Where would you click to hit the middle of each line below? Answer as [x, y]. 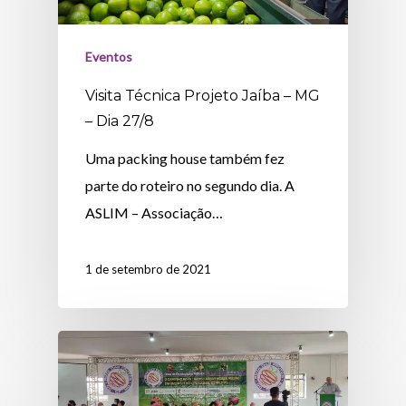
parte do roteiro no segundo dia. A [190, 186]
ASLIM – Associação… [155, 213]
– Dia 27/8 [120, 121]
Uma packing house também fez [185, 159]
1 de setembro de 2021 [149, 270]
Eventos [109, 57]
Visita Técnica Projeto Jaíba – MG [203, 96]
